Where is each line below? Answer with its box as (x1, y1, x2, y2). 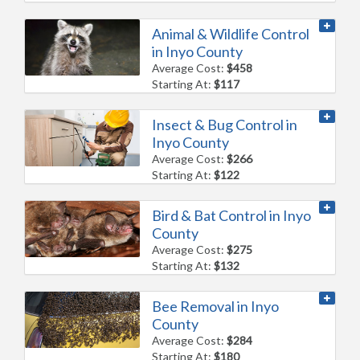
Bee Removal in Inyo (152, 297, 280, 315)
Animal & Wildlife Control (152, 24, 310, 43)
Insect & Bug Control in (152, 115, 298, 133)
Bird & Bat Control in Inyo (152, 206, 312, 224)
